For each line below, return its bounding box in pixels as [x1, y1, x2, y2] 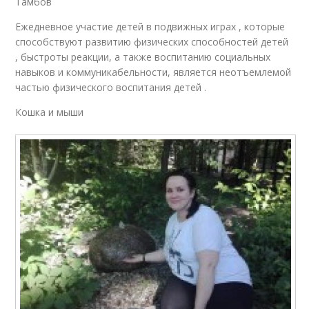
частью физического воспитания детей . [15, 80, 207, 94]
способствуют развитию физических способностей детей [15, 34, 289, 48]
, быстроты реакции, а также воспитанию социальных [15, 50, 271, 63]
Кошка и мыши [15, 105, 84, 119]
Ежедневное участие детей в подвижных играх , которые [15, 19, 286, 33]
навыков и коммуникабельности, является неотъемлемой [15, 65, 292, 79]
